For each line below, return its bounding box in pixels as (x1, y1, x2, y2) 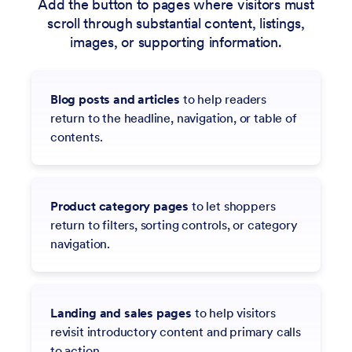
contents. (50, 128, 103, 145)
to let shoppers (189, 197, 276, 214)
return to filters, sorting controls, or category (50, 216, 298, 233)
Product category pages (50, 197, 189, 214)
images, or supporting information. (70, 32, 282, 51)
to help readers (179, 90, 267, 107)
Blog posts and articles (50, 90, 180, 107)
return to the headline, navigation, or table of (50, 109, 297, 126)
